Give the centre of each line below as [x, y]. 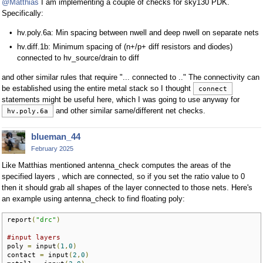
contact [23, 254]
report [19, 219]
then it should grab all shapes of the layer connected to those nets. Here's [127, 187]
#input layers [34, 237]
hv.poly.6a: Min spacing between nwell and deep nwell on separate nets [138, 32]
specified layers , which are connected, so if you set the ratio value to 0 [123, 176]
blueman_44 [56, 136]
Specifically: [23, 13]
